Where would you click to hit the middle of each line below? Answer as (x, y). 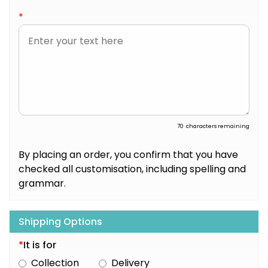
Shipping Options (60, 222)
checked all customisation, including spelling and (132, 169)
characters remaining (218, 126)
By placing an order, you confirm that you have (128, 155)
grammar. (42, 184)
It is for (40, 245)
